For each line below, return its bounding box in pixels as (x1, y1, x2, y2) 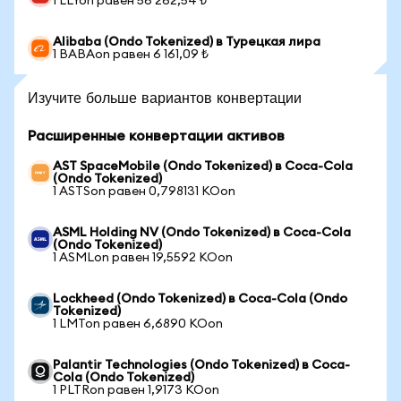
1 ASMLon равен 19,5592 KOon (53, 252, 233, 264)
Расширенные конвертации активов (28, 129, 285, 143)
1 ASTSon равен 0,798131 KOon (53, 185, 235, 198)
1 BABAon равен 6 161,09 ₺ (53, 48, 209, 61)
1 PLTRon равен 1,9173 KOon (53, 384, 219, 397)
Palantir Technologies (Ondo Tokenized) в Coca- (53, 359, 350, 371)
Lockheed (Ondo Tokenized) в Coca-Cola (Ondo (53, 293, 347, 305)
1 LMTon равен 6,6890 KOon (53, 318, 223, 330)
